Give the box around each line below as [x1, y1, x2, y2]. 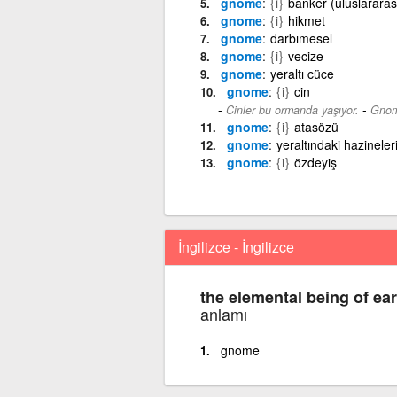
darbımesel [269, 28, 332, 47]
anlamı [199, 301, 247, 325]
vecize [287, 46, 323, 65]
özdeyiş [293, 152, 337, 171]
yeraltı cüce [269, 64, 334, 82]
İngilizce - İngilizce [177, 236, 294, 257]
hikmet [287, 11, 325, 29]
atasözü [293, 117, 339, 136]
